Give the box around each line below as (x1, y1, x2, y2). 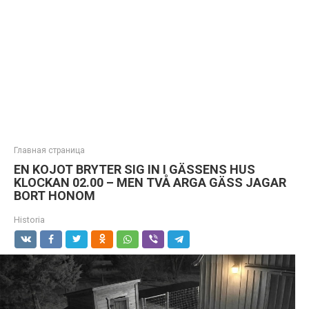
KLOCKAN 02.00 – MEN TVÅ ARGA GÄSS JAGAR (14, 175, 286, 190)
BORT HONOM (14, 188, 95, 203)
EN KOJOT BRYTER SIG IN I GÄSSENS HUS (14, 162, 255, 177)
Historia (14, 215, 45, 225)
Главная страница (14, 146, 85, 155)
